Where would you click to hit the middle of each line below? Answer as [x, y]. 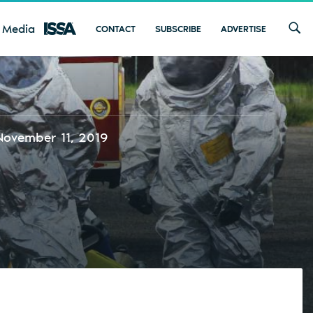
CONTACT [116, 29]
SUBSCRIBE [178, 29]
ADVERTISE [243, 29]
